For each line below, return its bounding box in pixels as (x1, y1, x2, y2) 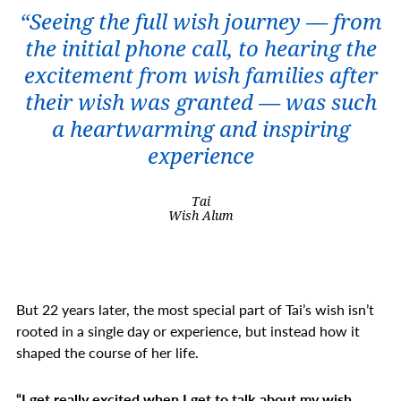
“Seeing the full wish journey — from (19, 10, 382, 36)
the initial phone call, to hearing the (24, 37, 377, 63)
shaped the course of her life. (16, 342, 199, 363)
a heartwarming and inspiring (51, 117, 350, 143)
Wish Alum (167, 209, 234, 224)
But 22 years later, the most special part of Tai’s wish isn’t (16, 299, 374, 320)
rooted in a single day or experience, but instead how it (16, 320, 360, 342)
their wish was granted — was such (24, 90, 377, 116)
